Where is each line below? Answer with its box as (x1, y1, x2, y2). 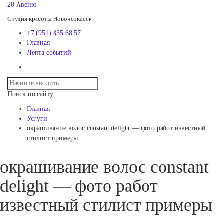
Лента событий (27, 49, 71, 56)
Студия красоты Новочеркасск (7, 15, 91, 22)
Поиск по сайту (7, 91, 53, 98)
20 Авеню (7, 1, 36, 8)
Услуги (27, 115, 47, 122)
